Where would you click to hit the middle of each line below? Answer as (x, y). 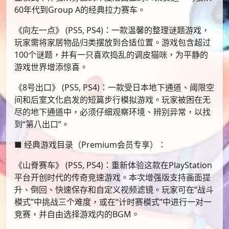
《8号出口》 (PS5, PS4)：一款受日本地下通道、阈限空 (114, 87)
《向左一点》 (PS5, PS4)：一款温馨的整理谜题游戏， (112, 30)
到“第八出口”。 (42, 124)
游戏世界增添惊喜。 (51, 67)
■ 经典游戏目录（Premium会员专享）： (90, 144)
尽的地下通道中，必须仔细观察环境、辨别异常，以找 (112, 112)
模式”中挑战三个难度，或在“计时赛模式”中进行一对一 (113, 202)
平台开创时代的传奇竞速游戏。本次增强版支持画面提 (112, 177)
